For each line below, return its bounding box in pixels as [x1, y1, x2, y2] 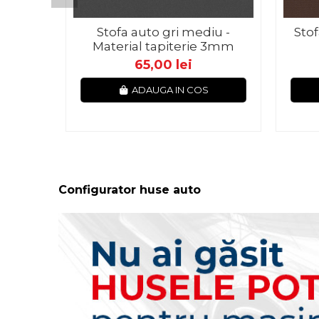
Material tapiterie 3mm [92, 39, 234, 53]
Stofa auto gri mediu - [96, 25, 230, 39]
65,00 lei [134, 57, 192, 73]
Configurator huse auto [58, 183, 201, 197]
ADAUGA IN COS [132, 84, 209, 96]
